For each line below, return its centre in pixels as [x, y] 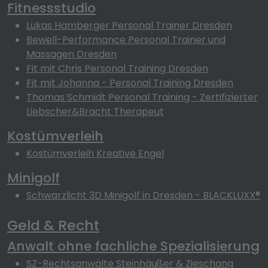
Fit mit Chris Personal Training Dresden [117, 68]
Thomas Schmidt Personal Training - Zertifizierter [142, 97]
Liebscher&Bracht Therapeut [95, 112]
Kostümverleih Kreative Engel [95, 153]
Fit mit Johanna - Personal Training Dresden [130, 83]
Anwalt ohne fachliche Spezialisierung [133, 246]
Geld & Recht [53, 225]
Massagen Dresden [71, 54]
